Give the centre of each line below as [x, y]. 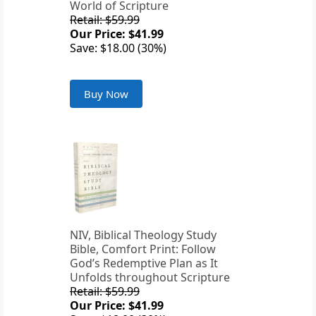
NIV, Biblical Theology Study [143, 235]
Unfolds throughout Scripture [150, 278]
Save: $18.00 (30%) [118, 48]
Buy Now [106, 94]
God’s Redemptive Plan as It [144, 263]
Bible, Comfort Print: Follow [143, 249]
